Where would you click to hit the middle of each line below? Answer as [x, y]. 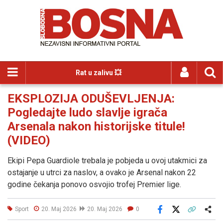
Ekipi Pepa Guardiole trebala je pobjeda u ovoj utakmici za [107, 161]
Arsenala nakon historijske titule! [96, 126]
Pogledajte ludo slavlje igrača [87, 112]
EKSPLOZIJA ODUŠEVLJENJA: [91, 99]
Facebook [174, 216]
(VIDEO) [29, 140]
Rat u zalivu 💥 [98, 73]
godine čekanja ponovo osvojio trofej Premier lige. [95, 184]
